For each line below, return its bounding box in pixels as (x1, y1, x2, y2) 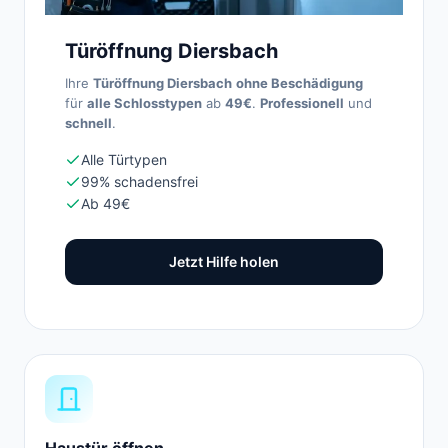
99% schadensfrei (81, 173, 198, 190)
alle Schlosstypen (87, 95, 202, 111)
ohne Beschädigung (236, 75, 363, 91)
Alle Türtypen (81, 151, 167, 168)
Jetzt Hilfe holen (169, 253, 279, 270)
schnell (65, 115, 112, 131)
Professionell (260, 95, 344, 111)
